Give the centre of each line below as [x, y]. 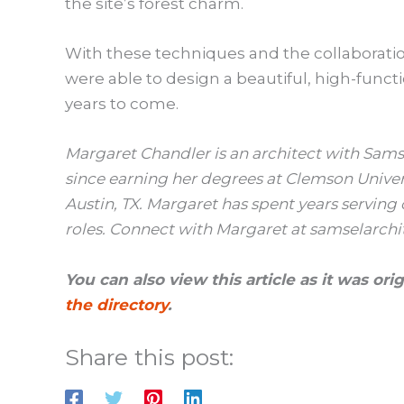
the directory [116, 304]
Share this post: [149, 357]
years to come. [124, 104]
